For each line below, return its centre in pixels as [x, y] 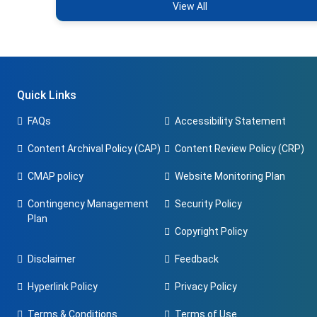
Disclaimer [52, 259]
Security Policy [208, 204]
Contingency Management [88, 204]
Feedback [197, 259]
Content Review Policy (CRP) [240, 149]
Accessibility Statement [230, 121]
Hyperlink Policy [63, 287]
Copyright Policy [211, 231]
